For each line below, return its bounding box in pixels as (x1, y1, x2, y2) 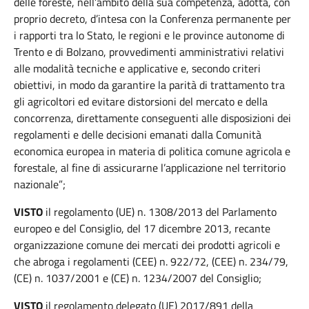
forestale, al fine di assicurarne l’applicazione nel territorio (14, 159, 286, 176)
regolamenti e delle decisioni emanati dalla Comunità (14, 126, 261, 143)
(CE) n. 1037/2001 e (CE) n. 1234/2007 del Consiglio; (14, 270, 261, 286)
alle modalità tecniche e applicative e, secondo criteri (14, 60, 261, 77)
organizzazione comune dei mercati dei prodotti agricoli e (14, 237, 280, 253)
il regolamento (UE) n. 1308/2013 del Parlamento (46, 203, 277, 220)
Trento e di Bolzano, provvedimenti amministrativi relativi (14, 43, 284, 60)
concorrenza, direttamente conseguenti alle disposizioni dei (14, 110, 291, 126)
